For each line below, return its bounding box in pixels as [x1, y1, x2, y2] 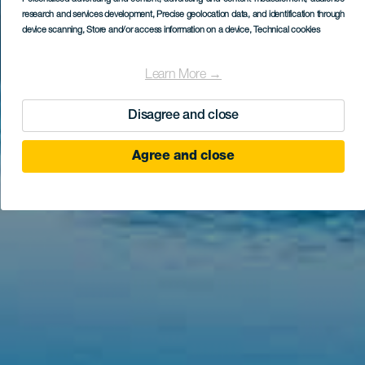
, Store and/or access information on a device [81, 26, 249, 35]
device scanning [22, 26, 82, 35]
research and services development [22, 11, 152, 20]
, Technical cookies [248, 26, 320, 35]
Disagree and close [128, 109, 239, 123]
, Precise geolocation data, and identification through [152, 11, 345, 20]
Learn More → [144, 68, 222, 82]
